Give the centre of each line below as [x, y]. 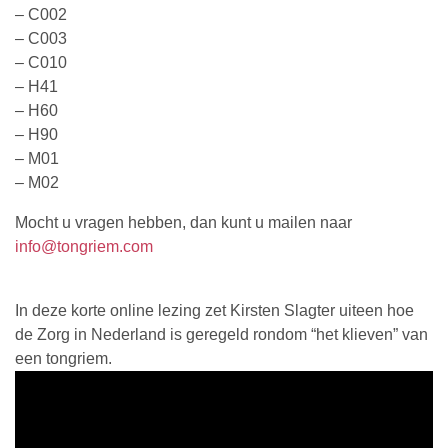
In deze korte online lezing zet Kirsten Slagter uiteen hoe [214, 310]
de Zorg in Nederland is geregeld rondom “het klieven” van [221, 334]
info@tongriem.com [84, 246]
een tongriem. [63, 358]
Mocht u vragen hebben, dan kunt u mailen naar [183, 222]
